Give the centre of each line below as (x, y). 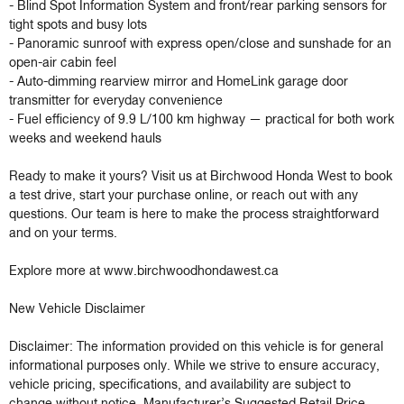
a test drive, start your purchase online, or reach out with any (184, 196)
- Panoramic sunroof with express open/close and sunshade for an (200, 45)
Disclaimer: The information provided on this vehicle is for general (196, 348)
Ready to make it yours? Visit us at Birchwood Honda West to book (201, 177)
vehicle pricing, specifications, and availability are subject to (180, 386)
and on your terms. (63, 234)
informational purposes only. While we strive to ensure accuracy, (194, 367)
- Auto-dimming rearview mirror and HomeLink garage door (179, 83)
